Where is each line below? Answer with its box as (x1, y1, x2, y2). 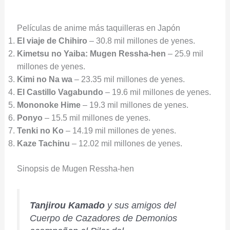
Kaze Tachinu (16, 139, 70, 148)
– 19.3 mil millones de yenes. (80, 101, 188, 110)
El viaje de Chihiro (16, 36, 87, 46)
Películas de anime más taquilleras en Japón (16, 24, 180, 33)
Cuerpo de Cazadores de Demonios (29, 213, 177, 223)
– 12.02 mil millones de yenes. (69, 139, 182, 148)
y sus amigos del (104, 200, 176, 210)
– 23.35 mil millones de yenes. (72, 75, 185, 84)
